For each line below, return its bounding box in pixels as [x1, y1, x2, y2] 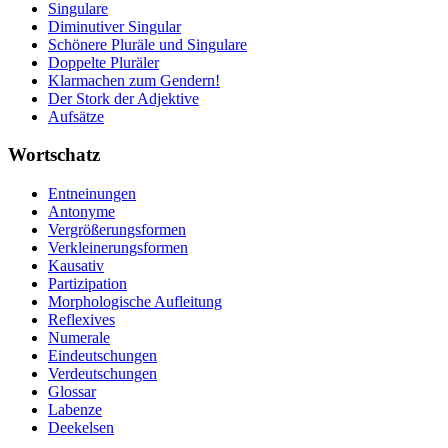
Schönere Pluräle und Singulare [48, 35, 247, 53]
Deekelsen [48, 418, 114, 436]
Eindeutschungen [48, 346, 157, 364]
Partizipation [48, 274, 127, 292]
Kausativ [48, 256, 104, 274]
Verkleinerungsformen [48, 238, 188, 256]
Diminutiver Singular [48, 17, 181, 35]
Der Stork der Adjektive [48, 89, 199, 107]
